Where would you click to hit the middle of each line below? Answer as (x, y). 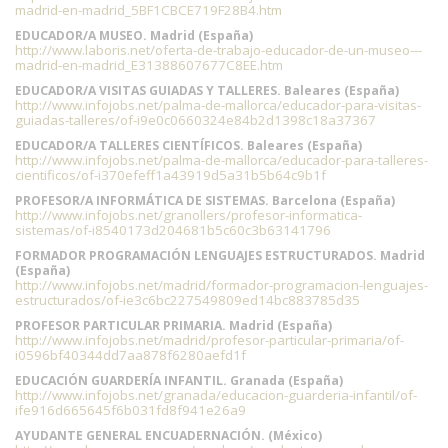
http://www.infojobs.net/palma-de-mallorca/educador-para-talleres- (221, 160)
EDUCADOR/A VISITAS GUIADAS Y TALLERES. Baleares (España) (207, 90)
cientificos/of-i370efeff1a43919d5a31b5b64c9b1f (170, 175)
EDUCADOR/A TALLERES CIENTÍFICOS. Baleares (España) (188, 145)
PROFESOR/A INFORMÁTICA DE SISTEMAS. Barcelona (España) (205, 200)
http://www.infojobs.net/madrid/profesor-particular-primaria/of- (209, 340)
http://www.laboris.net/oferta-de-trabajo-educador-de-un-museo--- (218, 50)
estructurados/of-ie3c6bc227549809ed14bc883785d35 (187, 300)
